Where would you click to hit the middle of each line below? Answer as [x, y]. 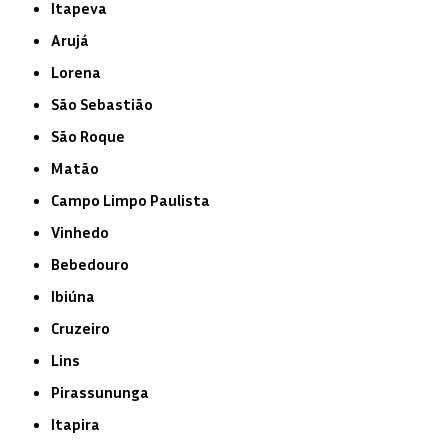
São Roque [92, 135]
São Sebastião [106, 103]
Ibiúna [75, 295]
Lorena [80, 71]
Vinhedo [85, 231]
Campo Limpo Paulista [135, 199]
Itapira [78, 423]
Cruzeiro [85, 327]
